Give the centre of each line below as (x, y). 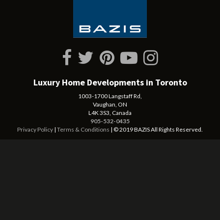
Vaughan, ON (110, 104)
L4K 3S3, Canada (110, 113)
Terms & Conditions (83, 129)
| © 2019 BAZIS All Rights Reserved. (156, 129)
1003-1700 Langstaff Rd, (110, 96)
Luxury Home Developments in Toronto (110, 82)
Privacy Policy (35, 129)
